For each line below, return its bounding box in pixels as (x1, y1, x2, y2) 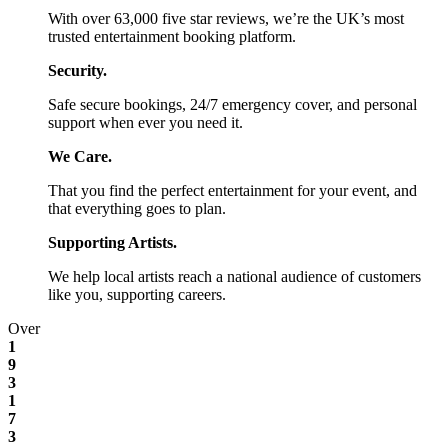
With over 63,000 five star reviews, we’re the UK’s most (48, 9, 404, 27)
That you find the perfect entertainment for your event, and (48, 181, 417, 199)
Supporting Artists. (48, 233, 177, 251)
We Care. (48, 147, 112, 165)
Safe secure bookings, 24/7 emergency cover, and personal (48, 95, 417, 113)
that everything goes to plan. (48, 199, 226, 217)
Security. (48, 61, 107, 79)
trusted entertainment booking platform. (48, 27, 296, 45)
